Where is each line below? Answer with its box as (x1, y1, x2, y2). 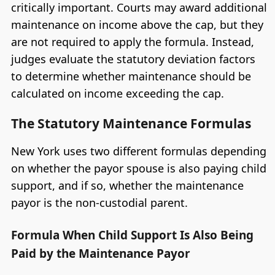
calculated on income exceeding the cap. (10, 85, 224, 101)
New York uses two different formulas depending (10, 144, 266, 159)
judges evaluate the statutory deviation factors (10, 51, 255, 66)
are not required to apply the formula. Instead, (10, 34, 254, 49)
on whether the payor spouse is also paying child (10, 161, 266, 176)
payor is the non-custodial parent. (10, 195, 188, 211)
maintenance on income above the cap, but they (10, 17, 263, 32)
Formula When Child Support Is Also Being (10, 227, 254, 243)
